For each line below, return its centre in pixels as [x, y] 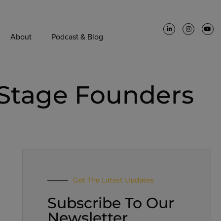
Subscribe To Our [110, 203]
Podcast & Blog [77, 37]
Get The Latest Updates [113, 180]
